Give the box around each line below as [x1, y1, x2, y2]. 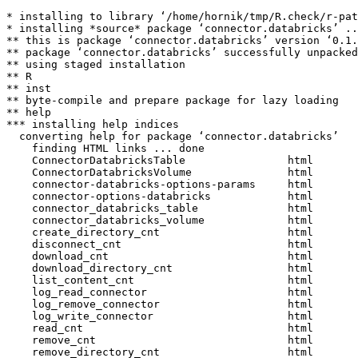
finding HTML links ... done [6, 142, 205, 154]
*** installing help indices [6, 118, 179, 130]
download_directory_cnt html [6, 262, 326, 274]
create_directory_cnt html [6, 226, 326, 238]
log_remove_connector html [6, 298, 326, 310]
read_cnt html [6, 322, 326, 334]
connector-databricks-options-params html [6, 178, 326, 190]
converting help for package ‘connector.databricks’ [6, 130, 339, 142]
